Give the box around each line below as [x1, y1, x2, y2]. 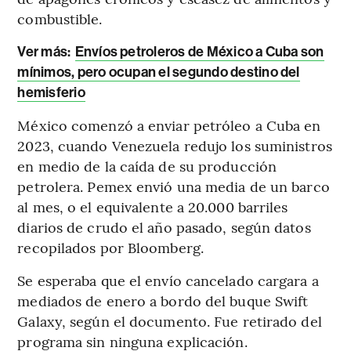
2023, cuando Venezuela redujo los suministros [17, 135, 332, 155]
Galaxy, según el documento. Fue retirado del [17, 310, 322, 331]
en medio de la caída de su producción [17, 155, 277, 175]
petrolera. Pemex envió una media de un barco [17, 175, 330, 196]
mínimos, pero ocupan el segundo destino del [17, 63, 300, 81]
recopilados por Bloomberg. [17, 237, 204, 257]
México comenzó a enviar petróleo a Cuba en [17, 114, 321, 135]
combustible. [17, 8, 103, 28]
